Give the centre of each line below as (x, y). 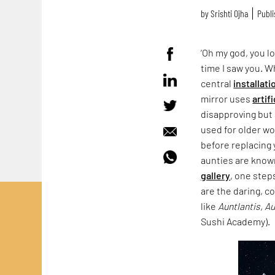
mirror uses (227, 98)
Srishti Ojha (230, 14)
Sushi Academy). (236, 221)
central (217, 83)
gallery (216, 175)
